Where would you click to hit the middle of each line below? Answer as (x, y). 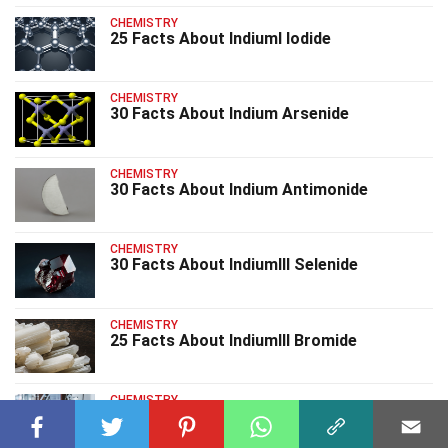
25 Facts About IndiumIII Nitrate (229, 415)
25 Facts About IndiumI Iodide (220, 39)
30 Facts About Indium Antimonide (239, 189)
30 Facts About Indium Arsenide (229, 114)
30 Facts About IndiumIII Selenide (234, 265)
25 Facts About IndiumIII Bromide (233, 340)
